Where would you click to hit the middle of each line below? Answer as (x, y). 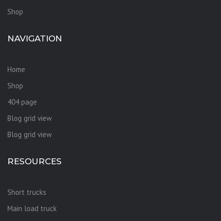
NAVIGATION (35, 38)
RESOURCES (35, 161)
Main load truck (32, 208)
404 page (22, 102)
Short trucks (27, 192)
